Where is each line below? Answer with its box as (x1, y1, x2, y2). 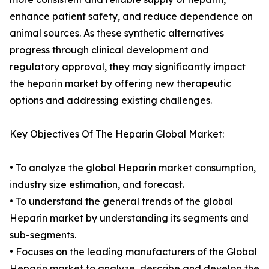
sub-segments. (10, 229, 76, 241)
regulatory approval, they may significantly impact (10, 61, 246, 73)
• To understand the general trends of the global (10, 195, 233, 208)
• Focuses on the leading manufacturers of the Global (10, 246, 257, 258)
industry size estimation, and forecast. (10, 178, 184, 191)
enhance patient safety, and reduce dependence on (10, 10, 253, 23)
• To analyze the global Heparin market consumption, (10, 162, 256, 174)
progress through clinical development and (10, 44, 209, 56)
